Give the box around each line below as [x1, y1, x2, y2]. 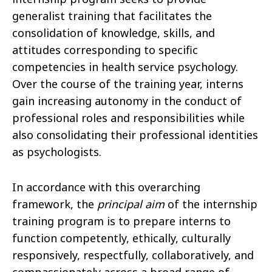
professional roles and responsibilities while [12, 110, 245, 126]
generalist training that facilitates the [12, 8, 212, 24]
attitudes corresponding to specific [12, 42, 198, 58]
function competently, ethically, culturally [12, 231, 231, 246]
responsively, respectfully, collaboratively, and [12, 248, 254, 263]
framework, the [12, 197, 97, 212]
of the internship [165, 197, 257, 212]
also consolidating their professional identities [12, 127, 258, 143]
